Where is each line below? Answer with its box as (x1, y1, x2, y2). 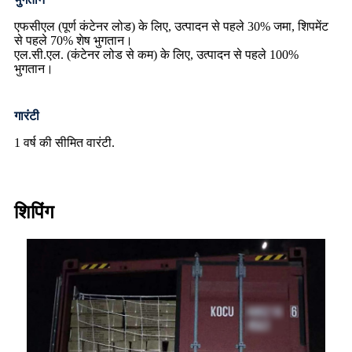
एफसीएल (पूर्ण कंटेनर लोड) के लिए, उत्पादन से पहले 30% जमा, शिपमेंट (14, 20, 328, 34)
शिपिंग (14, 202, 54, 223)
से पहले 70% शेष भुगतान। (14, 34, 133, 48)
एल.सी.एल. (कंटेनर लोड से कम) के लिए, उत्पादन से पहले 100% (14, 48, 299, 62)
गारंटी (14, 109, 39, 123)
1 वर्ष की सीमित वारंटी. (14, 136, 115, 150)
